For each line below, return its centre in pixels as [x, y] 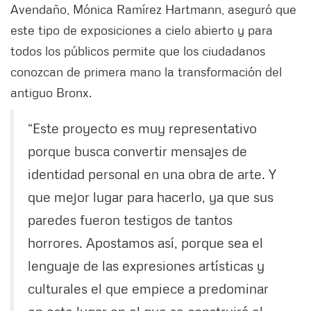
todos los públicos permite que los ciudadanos [138, 51]
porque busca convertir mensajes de [137, 151]
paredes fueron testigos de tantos [130, 220]
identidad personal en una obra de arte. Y [152, 174]
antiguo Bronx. [51, 93]
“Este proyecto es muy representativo [142, 128]
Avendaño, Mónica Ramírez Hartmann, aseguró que [153, 9]
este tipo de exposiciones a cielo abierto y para [142, 30]
